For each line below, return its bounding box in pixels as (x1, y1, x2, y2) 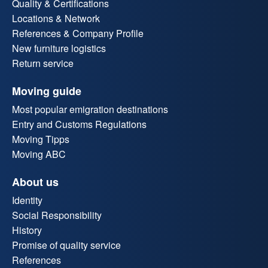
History (12, 223, 42, 237)
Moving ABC (12, 147, 66, 162)
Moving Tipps (12, 132, 69, 147)
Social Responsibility (12, 208, 102, 223)
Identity (12, 193, 42, 208)
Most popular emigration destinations (12, 102, 168, 117)
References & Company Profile (12, 26, 144, 41)
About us (12, 174, 59, 190)
